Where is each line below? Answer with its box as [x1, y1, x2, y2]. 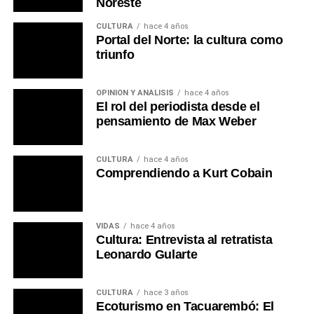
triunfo [95, 47, 135, 62]
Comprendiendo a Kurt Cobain [95, 165, 273, 180]
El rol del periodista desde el [95, 99, 260, 114]
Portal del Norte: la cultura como [95, 32, 283, 47]
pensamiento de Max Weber [95, 114, 257, 128]
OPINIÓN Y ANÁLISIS [95, 88, 174, 97]
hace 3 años [143, 287, 189, 297]
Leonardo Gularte [95, 247, 198, 261]
